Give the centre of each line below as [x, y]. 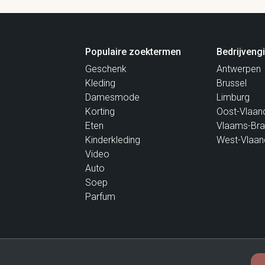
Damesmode [112, 97]
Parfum [100, 196]
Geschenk [106, 69]
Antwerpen [238, 69]
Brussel [231, 83]
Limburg [233, 97]
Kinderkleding [113, 140]
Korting [100, 111]
